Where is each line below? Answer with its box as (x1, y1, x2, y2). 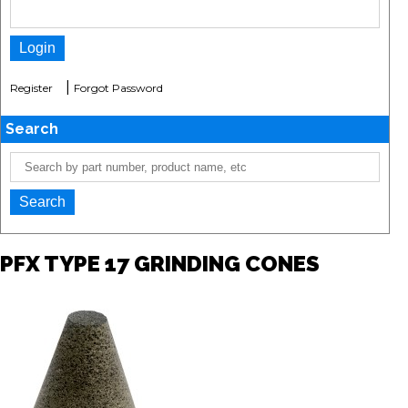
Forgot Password (74, 80, 163, 95)
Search (5, 119, 58, 138)
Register (10, 80, 53, 95)
